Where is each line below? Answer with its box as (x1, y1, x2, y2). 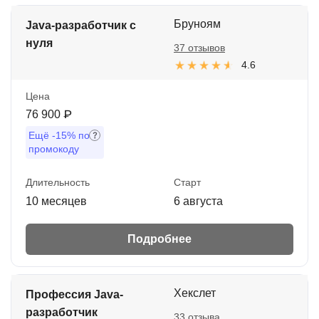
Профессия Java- (26, 288, 123, 300)
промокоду (28, 142, 79, 155)
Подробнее (127, 232, 192, 245)
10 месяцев (26, 194, 87, 207)
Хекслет (174, 286, 216, 299)
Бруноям (174, 17, 221, 30)
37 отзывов (174, 41, 225, 53)
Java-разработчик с (26, 19, 136, 31)
